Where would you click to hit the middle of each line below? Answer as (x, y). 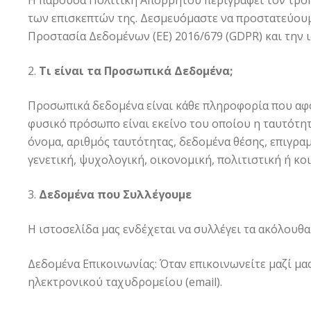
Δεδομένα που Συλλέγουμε (115, 194)
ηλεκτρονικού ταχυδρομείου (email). (125, 282)
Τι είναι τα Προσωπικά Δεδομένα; (136, 71)
